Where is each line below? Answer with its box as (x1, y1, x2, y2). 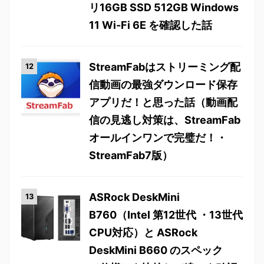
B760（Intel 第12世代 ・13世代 (89, 209, 243, 221)
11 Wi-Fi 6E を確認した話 (89, 19, 212, 31)
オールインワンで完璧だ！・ (89, 131, 227, 144)
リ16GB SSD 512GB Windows (89, 1, 239, 14)
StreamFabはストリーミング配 (89, 61, 240, 73)
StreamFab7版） (89, 149, 173, 161)
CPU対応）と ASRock (89, 226, 197, 239)
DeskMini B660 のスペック (89, 244, 223, 256)
